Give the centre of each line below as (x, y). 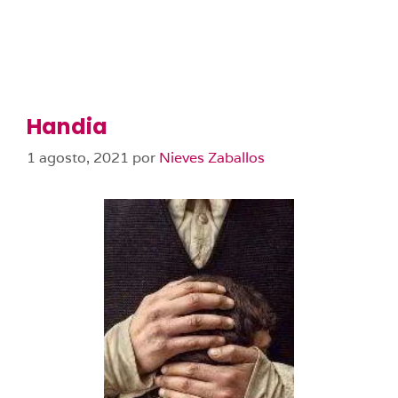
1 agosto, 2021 (78, 158)
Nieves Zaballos (212, 158)
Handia (67, 127)
